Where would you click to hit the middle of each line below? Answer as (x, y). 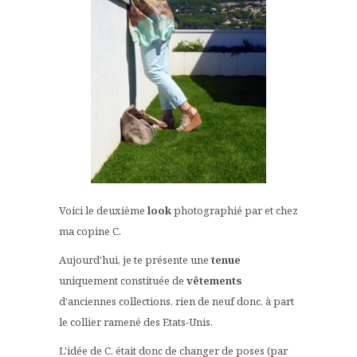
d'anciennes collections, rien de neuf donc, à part (177, 302)
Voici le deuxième (103, 211)
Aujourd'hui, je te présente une (135, 260)
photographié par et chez (236, 211)
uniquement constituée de (123, 281)
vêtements (214, 281)
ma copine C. (90, 231)
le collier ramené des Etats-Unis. (136, 322)
